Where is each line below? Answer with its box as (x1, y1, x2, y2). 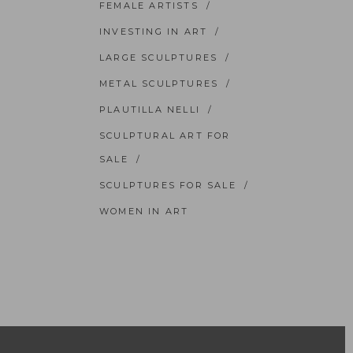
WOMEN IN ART (99, 206, 189, 217)
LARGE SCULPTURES (99, 52, 218, 63)
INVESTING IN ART (99, 26, 208, 37)
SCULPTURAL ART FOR (99, 130, 231, 141)
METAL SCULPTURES (99, 78, 219, 89)
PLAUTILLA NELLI (99, 104, 200, 115)
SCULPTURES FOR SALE (99, 180, 236, 191)
